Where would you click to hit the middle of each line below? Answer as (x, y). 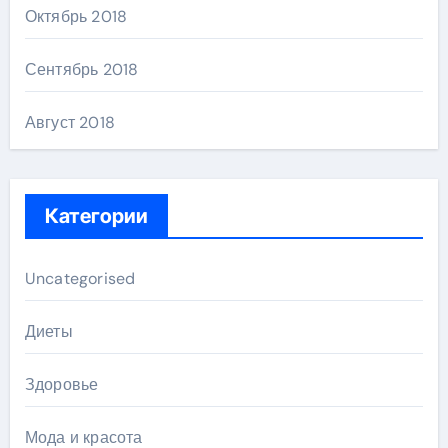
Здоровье (61, 385)
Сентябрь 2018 (81, 70)
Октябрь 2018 (76, 17)
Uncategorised (80, 279)
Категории (96, 216)
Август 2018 (69, 123)
